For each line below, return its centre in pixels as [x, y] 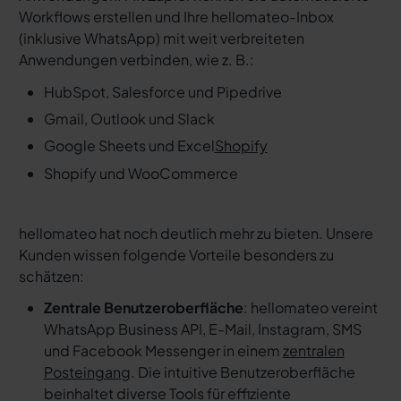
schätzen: [51, 276]
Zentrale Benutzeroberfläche [143, 308]
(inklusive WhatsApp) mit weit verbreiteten [161, 38]
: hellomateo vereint [310, 308]
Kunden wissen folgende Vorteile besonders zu [176, 254]
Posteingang [87, 372]
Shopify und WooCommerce [141, 173]
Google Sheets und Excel [129, 146]
